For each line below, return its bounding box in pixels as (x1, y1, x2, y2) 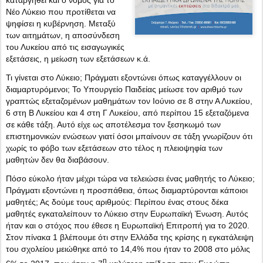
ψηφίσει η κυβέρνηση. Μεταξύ (6, 19, 116, 28)
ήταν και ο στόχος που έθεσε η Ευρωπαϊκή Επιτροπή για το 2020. (6, 221, 249, 230)
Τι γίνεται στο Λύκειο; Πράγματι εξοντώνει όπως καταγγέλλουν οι (6, 73, 241, 82)
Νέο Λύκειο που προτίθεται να (6, 7, 116, 16)
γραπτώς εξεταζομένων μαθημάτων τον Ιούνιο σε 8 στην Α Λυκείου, (6, 96, 252, 106)
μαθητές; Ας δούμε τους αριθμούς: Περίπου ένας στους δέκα (6, 197, 228, 207)
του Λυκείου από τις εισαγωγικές (6, 42, 124, 52)
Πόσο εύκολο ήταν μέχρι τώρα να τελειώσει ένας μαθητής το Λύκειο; (6, 174, 255, 183)
